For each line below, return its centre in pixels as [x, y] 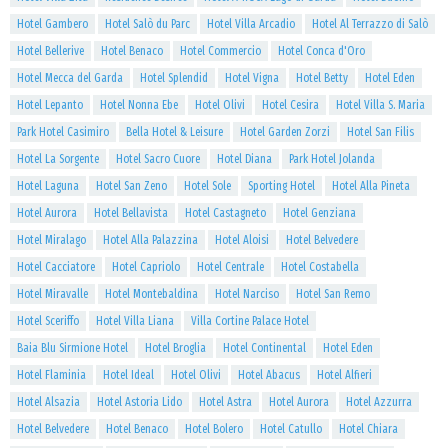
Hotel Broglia [175, 348]
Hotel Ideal [128, 375]
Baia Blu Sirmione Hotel [72, 348]
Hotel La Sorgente [58, 159]
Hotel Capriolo [146, 267]
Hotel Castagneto [225, 213]
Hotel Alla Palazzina [150, 240]
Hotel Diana [244, 159]
